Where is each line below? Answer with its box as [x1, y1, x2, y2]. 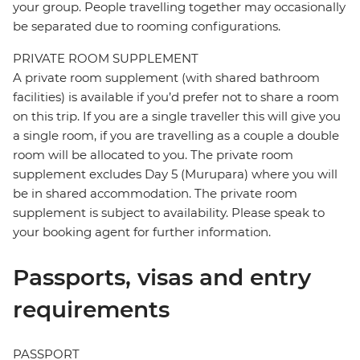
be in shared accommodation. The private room [13, 186, 297, 202]
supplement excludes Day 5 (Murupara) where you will [13, 166, 337, 182]
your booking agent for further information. [13, 224, 271, 240]
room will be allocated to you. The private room [13, 147, 293, 163]
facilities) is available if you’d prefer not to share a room [13, 89, 339, 105]
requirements [13, 296, 170, 324]
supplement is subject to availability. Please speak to [13, 205, 325, 221]
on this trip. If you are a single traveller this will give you [13, 108, 341, 125]
